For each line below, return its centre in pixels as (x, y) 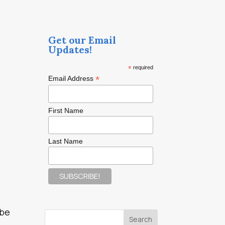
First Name (66, 110)
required (142, 67)
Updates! (70, 49)
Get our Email (82, 40)
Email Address (72, 78)
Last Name (65, 141)
